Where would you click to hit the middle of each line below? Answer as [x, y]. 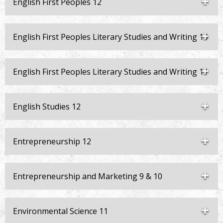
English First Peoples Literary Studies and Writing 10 [111, 37]
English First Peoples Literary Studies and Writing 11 [111, 72]
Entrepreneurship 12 [52, 141]
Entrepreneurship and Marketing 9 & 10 [88, 176]
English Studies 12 [47, 107]
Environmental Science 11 [60, 211]
